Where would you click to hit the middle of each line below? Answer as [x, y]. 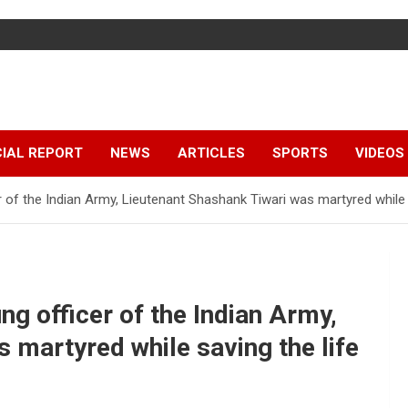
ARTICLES [211, 153]
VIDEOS [380, 153]
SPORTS [300, 153]
